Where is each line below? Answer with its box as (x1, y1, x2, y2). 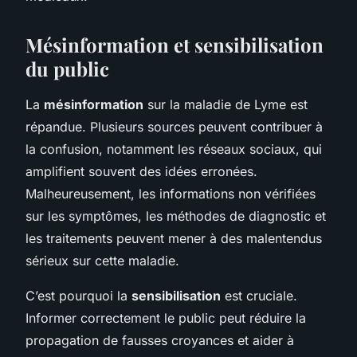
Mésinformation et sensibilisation (25, 31, 324, 57)
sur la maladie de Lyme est (143, 96, 308, 112)
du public (25, 55, 109, 81)
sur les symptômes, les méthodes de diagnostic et (25, 207, 326, 224)
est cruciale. (221, 287, 297, 304)
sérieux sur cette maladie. (25, 252, 179, 269)
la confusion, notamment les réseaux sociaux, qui (25, 140, 322, 157)
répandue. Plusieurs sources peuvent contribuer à (25, 118, 323, 135)
